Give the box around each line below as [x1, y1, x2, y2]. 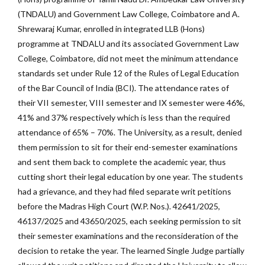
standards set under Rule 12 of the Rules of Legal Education [18, 68, 239, 79]
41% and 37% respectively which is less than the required [18, 112, 230, 123]
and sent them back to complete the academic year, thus [18, 157, 226, 167]
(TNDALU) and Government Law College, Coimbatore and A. [18, 9, 240, 20]
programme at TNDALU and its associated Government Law [18, 38, 239, 49]
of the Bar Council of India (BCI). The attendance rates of [18, 83, 229, 93]
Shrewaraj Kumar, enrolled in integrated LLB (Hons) [18, 24, 205, 34]
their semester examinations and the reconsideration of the [18, 231, 238, 241]
